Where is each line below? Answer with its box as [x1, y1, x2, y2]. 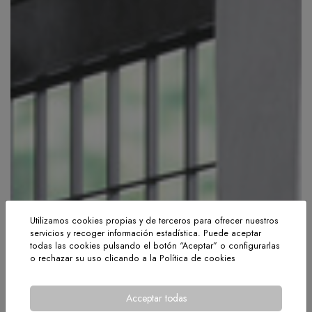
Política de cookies [159, 251, 235, 265]
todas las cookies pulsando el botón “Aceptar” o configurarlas [30, 239, 280, 252]
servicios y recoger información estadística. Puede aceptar [30, 226, 261, 240]
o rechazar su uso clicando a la [30, 251, 159, 265]
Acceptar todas [125, 290, 187, 305]
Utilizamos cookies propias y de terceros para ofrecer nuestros [30, 214, 279, 227]
